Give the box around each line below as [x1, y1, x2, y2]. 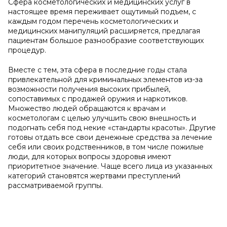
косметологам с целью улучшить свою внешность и [8, 113, 196, 123]
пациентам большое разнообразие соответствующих [8, 36, 204, 45]
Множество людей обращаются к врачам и [8, 104, 166, 113]
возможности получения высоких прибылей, [8, 85, 170, 94]
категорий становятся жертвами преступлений [8, 171, 180, 180]
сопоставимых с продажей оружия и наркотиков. [8, 94, 187, 103]
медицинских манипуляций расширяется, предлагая [8, 26, 200, 35]
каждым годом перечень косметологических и [8, 17, 178, 26]
